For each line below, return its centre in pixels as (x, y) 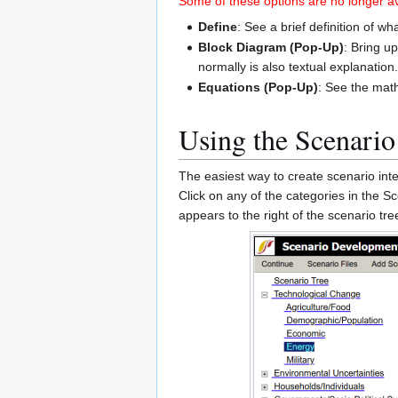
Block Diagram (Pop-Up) (271, 48)
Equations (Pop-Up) (259, 88)
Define (218, 26)
